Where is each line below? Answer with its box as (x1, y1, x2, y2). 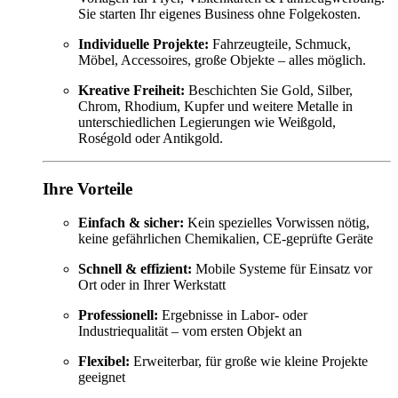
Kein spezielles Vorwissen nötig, (184, 215, 370, 231)
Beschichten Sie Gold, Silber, (185, 82, 353, 98)
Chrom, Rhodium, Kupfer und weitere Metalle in (78, 98, 353, 114)
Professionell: (78, 307, 158, 323)
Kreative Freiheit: (78, 82, 185, 98)
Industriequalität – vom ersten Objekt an (78, 323, 302, 339)
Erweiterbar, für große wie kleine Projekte (130, 354, 368, 370)
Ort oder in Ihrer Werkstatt (78, 277, 226, 293)
